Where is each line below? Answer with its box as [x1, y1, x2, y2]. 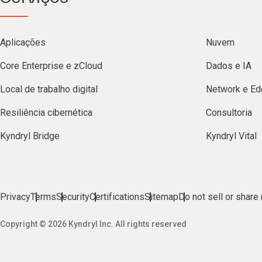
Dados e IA [206, 60, 251, 72]
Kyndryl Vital [206, 130, 257, 142]
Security [56, 191, 89, 203]
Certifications [89, 191, 144, 203]
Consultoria [206, 107, 252, 119]
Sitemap [144, 191, 178, 203]
